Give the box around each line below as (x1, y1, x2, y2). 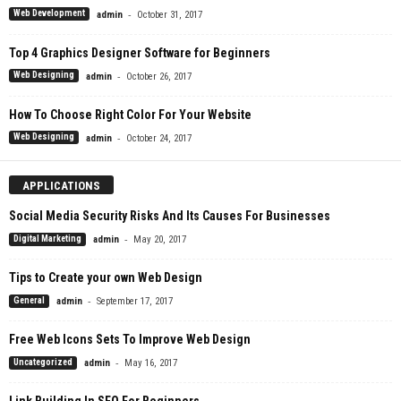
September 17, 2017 (97, 295, 173, 308)
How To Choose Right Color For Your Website (9, 107, 252, 122)
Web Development (13, 8, 85, 19)
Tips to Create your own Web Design (9, 270, 202, 286)
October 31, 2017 (137, 8, 202, 21)
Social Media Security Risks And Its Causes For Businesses (9, 209, 330, 224)
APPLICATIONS (22, 179, 100, 193)
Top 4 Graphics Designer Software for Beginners (9, 45, 270, 60)
